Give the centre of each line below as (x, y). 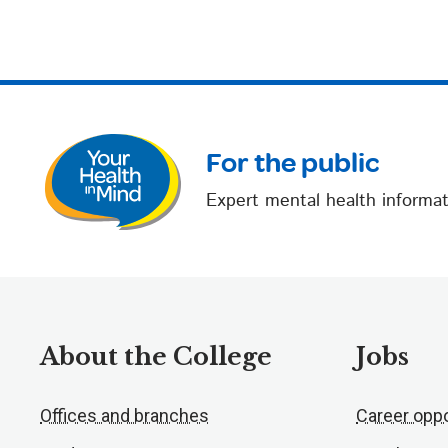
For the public (292, 163)
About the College (156, 357)
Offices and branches (124, 416)
